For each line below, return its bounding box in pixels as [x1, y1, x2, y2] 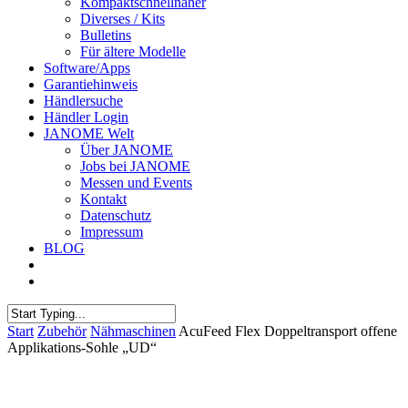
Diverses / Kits [80, 11, 165, 26]
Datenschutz [80, 208, 151, 223]
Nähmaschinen [90, 323, 176, 339]
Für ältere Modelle [80, 44, 186, 59]
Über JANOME [80, 142, 173, 158]
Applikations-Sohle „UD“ [7, 340, 157, 355]
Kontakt [80, 191, 127, 207]
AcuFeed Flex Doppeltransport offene [178, 323, 397, 339]
